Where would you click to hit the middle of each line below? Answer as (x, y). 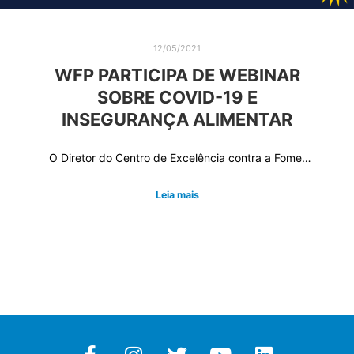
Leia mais (177, 195)
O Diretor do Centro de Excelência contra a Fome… (177, 157)
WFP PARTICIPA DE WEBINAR (177, 75)
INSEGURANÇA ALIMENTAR (177, 119)
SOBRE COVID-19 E (177, 97)
